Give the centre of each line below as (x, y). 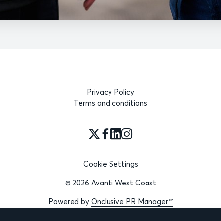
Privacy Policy (110, 92)
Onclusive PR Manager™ (132, 202)
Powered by (70, 202)
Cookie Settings (110, 164)
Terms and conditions (110, 103)
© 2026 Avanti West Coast (110, 183)
